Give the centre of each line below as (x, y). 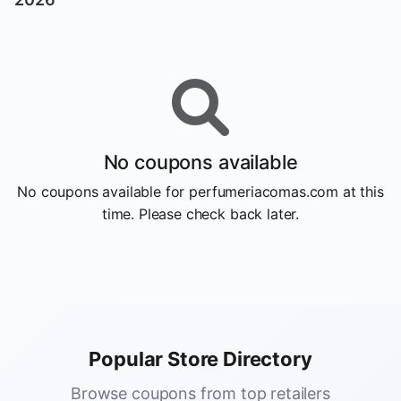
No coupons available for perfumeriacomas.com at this (200, 192)
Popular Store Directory (200, 359)
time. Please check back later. (200, 214)
